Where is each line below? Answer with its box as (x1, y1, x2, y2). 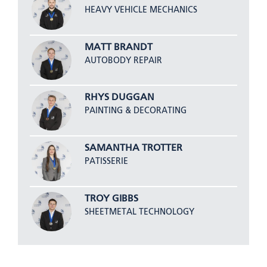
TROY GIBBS (84, 194, 138, 204)
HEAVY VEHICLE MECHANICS (84, 6, 197, 15)
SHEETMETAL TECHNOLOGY (84, 207, 194, 216)
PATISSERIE (84, 157, 128, 166)
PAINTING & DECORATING (84, 107, 187, 116)
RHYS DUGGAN (84, 93, 154, 103)
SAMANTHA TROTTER (84, 144, 182, 154)
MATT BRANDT (84, 42, 153, 52)
